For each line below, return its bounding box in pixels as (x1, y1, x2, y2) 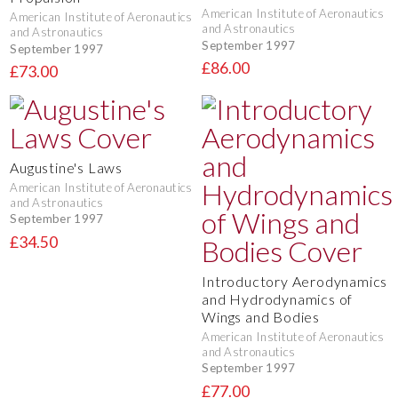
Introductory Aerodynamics (202, 272, 388, 290)
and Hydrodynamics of (202, 290, 354, 307)
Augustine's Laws (10, 158, 123, 176)
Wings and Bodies (202, 307, 320, 325)
